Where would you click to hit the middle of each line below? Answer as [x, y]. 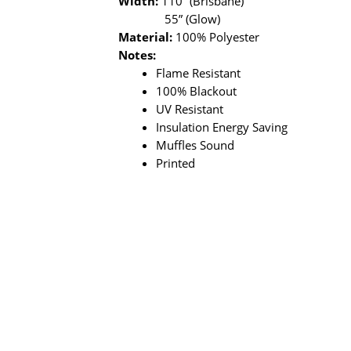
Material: [146, 37]
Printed [176, 163]
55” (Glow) [193, 19]
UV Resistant [190, 109]
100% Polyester [216, 37]
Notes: [138, 55]
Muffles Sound [195, 145]
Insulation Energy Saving [222, 127]
